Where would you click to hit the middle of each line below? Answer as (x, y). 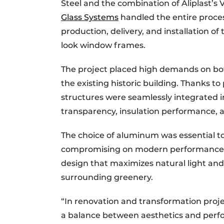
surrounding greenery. (107, 177)
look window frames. (103, 45)
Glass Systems (90, 17)
